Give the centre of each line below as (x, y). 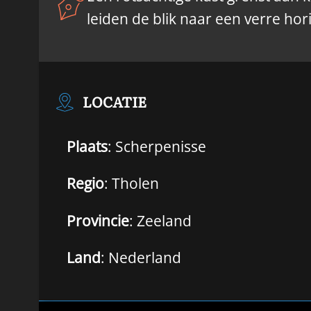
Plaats (87, 146)
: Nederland (141, 258)
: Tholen (132, 184)
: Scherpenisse (157, 146)
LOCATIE (115, 101)
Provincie (98, 220)
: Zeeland (160, 220)
